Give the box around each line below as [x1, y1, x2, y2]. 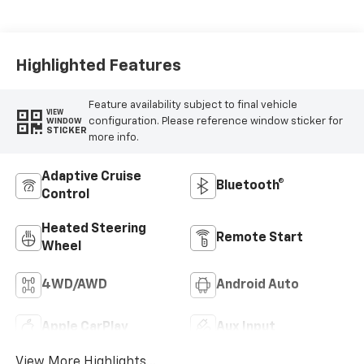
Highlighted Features [15, 57, 181, 74]
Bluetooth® [216, 180, 284, 193]
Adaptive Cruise [41, 171, 141, 184]
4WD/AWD [41, 279, 107, 292]
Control [41, 188, 89, 202]
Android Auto [216, 279, 299, 292]
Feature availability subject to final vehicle [88, 99, 297, 110]
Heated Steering [41, 223, 146, 236]
